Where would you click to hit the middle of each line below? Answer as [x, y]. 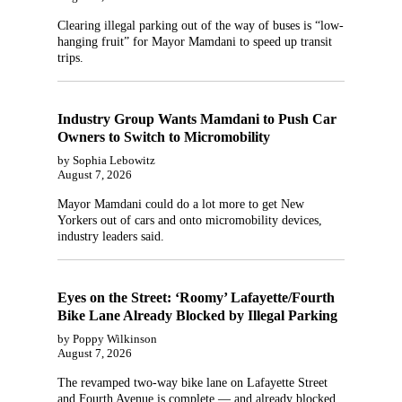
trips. [70, 58]
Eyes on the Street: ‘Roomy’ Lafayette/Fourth [196, 298]
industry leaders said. [111, 237]
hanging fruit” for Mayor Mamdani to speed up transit [195, 42]
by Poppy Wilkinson [107, 339]
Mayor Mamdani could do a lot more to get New [181, 205]
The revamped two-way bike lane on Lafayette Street [192, 383]
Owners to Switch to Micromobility [164, 137]
